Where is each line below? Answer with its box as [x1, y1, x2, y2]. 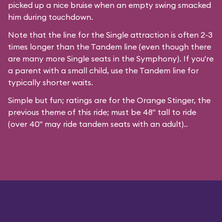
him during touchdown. [8, 12, 93, 22]
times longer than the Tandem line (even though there [8, 42, 211, 52]
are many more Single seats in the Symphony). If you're [8, 54, 214, 63]
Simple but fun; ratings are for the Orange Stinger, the [8, 95, 211, 105]
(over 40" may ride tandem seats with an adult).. [8, 119, 188, 129]
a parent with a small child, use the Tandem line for [8, 65, 199, 75]
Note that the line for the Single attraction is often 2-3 [8, 30, 213, 40]
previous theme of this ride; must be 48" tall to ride [8, 107, 196, 117]
